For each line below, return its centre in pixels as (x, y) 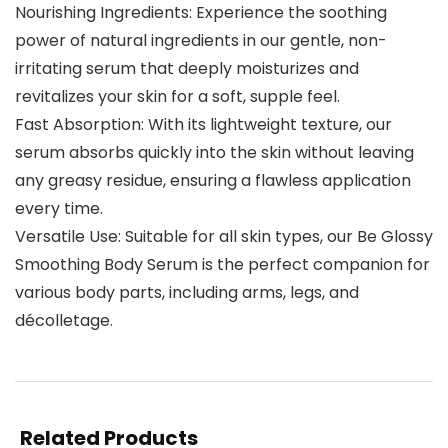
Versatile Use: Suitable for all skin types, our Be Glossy (224, 237)
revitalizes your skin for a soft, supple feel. (177, 97)
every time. (59, 209)
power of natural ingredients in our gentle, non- (201, 41)
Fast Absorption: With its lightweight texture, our (203, 125)
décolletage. (64, 321)
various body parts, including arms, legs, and (187, 293)
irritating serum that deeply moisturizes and (187, 69)
